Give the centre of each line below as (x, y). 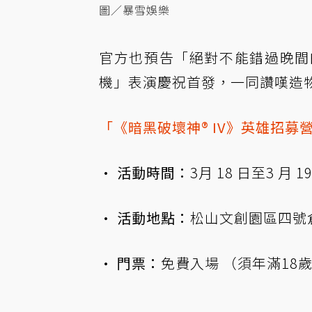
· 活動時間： (145, 172)
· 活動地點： (145, 218)
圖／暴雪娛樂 (134, 10)
